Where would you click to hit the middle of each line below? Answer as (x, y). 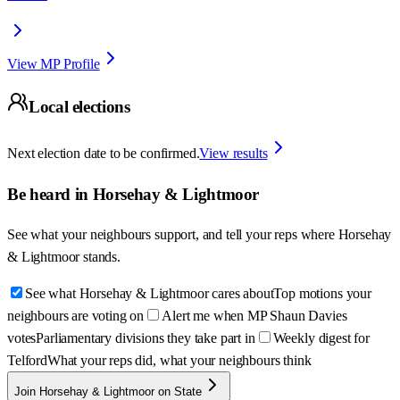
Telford (27, 361)
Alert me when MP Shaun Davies (254, 316)
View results (233, 153)
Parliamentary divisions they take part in (146, 338)
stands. (102, 257)
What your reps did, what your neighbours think (179, 361)
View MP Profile (54, 63)
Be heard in (50, 194)
